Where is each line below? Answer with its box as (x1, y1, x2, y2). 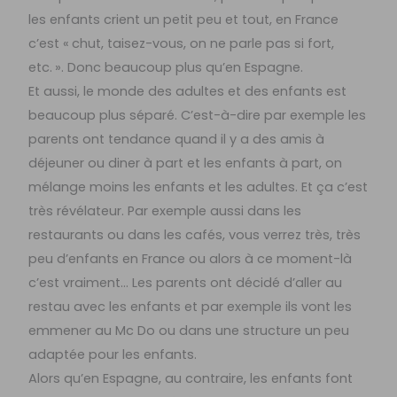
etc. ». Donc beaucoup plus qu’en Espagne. (28, 58, 304, 77)
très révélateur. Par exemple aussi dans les (28, 202, 302, 221)
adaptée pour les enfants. (28, 346, 198, 364)
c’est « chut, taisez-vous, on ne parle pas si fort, (28, 35, 335, 53)
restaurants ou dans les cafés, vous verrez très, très (28, 226, 362, 245)
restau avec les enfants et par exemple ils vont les (28, 298, 353, 316)
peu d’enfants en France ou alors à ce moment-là (28, 250, 353, 269)
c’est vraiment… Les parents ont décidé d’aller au (28, 274, 343, 292)
